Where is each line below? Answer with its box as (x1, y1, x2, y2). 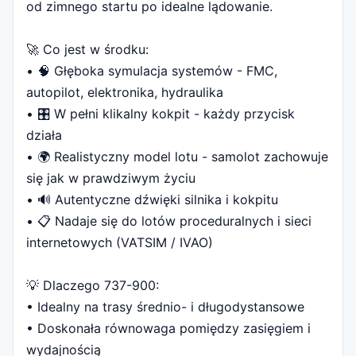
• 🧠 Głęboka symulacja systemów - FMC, (26, 63, 277, 79)
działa (26, 127, 62, 143)
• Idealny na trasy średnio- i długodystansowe (26, 299, 304, 315)
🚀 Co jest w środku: (26, 41, 149, 57)
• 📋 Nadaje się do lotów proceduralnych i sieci (26, 213, 311, 229)
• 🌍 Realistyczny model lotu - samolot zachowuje (26, 149, 328, 164)
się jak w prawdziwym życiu (26, 170, 195, 186)
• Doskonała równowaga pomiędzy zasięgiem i (26, 320, 311, 336)
